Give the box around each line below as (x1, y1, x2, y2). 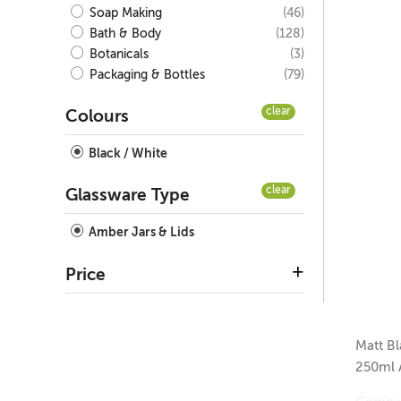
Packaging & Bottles (86, 69, 205, 82)
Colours (65, 108, 129, 126)
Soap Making (86, 7, 162, 21)
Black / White (86, 148, 167, 161)
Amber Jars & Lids (86, 226, 194, 240)
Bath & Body (86, 28, 161, 41)
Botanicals (86, 48, 149, 62)
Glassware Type (65, 187, 190, 205)
